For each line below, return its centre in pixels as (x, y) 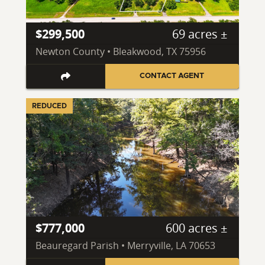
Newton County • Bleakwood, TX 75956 (121, 52)
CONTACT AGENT (172, 76)
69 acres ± (200, 34)
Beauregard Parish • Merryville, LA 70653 (125, 245)
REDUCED (49, 106)
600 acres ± (196, 228)
